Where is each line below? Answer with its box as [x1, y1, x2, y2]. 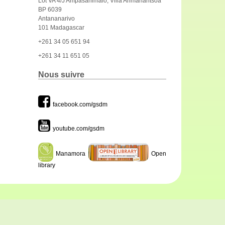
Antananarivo [38, 15, 75, 22]
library [38, 162, 55, 169]
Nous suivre [38, 70, 84, 79]
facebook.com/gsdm [53, 100, 107, 108]
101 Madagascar [38, 24, 84, 31]
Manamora [56, 150, 85, 158]
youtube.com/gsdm [53, 125, 104, 132]
